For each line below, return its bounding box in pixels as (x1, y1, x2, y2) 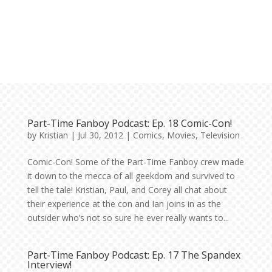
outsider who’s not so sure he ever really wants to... (27, 211, 229, 223)
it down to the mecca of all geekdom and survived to (27, 169, 235, 182)
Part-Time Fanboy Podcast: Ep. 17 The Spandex (27, 248, 240, 262)
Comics (132, 129, 162, 141)
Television (200, 129, 240, 141)
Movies (166, 129, 195, 141)
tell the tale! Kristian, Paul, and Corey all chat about (27, 183, 227, 195)
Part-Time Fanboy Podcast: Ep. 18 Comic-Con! (27, 116, 232, 130)
